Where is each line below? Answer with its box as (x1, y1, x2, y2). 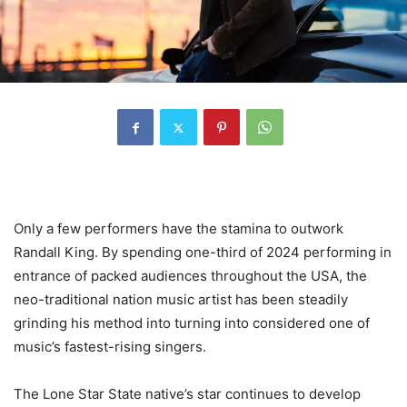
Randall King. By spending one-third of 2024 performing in (14, 243, 392, 262)
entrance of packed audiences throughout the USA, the (14, 267, 367, 285)
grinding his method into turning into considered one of (14, 314, 370, 333)
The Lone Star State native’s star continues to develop (14, 385, 361, 403)
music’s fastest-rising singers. (14, 338, 206, 356)
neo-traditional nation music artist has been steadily (14, 291, 348, 309)
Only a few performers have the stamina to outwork (14, 220, 343, 238)
